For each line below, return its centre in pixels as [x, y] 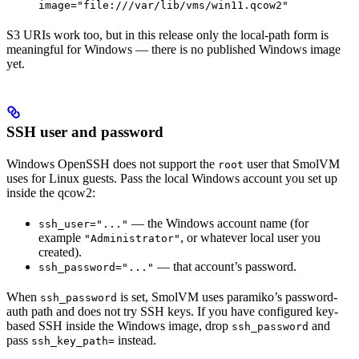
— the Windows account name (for [218, 224]
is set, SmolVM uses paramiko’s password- [227, 297]
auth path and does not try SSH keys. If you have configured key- [172, 312]
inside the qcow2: [51, 193]
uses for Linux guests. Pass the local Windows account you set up [172, 179]
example [61, 238]
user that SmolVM [292, 164]
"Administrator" [132, 239]
